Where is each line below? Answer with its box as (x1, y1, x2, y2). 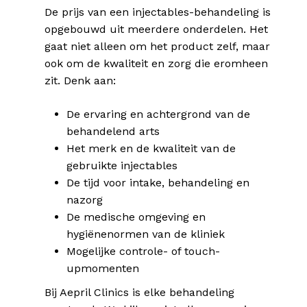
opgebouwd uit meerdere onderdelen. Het (45, 23, 269, 36)
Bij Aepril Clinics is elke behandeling (45, 286, 235, 299)
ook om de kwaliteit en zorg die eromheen (45, 57, 269, 70)
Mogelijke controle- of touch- (66, 245, 221, 258)
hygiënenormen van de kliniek (66, 228, 225, 241)
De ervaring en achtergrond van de (66, 108, 251, 121)
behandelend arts (66, 125, 160, 138)
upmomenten (66, 262, 140, 275)
